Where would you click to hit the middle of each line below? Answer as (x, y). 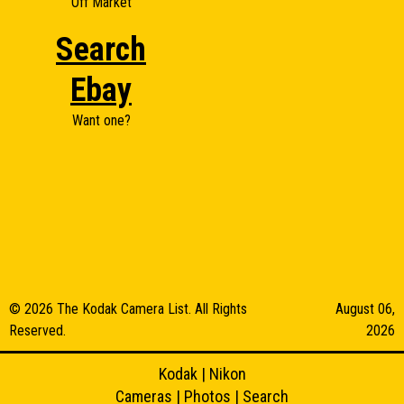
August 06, (365, 309)
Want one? (101, 120)
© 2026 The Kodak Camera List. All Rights (128, 309)
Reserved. (37, 331)
